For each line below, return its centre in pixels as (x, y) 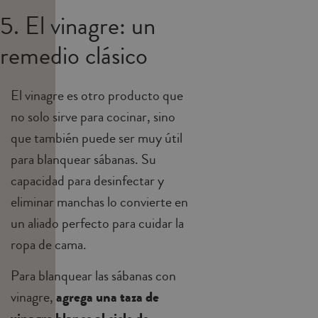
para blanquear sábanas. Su (83, 160)
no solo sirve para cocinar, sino (93, 117)
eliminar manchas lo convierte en (99, 202)
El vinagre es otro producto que (97, 96)
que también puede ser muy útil (97, 138)
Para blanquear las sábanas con (93, 276)
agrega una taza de (108, 297)
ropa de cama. (49, 245)
